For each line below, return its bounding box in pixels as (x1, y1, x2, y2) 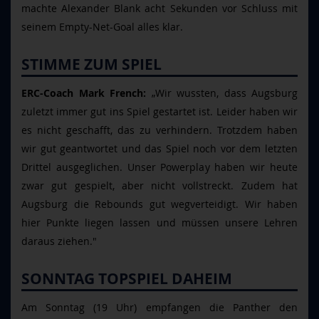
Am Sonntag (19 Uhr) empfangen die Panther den (21, 300, 298, 314)
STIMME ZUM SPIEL (21, 54, 162, 75)
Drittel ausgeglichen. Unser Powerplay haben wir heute (21, 160, 298, 174)
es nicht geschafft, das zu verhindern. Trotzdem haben (21, 123, 298, 137)
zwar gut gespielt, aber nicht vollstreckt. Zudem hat (21, 179, 298, 192)
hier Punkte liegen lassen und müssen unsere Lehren (21, 216, 298, 229)
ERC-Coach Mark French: (21, 86, 146, 100)
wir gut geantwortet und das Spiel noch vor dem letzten (21, 142, 298, 155)
